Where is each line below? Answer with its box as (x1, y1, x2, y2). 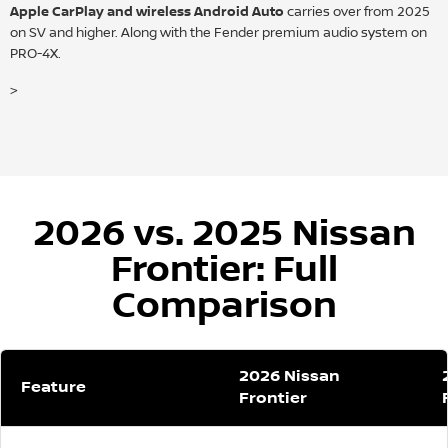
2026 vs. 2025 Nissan (32, 212, 416, 257)
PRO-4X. (10, 46, 61, 63)
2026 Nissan (239, 367, 340, 387)
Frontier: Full (110, 248, 338, 293)
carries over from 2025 (284, 4, 430, 21)
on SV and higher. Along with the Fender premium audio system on (10, 25, 427, 42)
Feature (21, 378, 86, 398)
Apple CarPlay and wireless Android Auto (10, 4, 284, 21)
